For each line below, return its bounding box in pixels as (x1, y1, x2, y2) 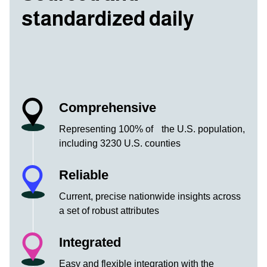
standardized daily (21, 7, 194, 30)
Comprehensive (59, 100, 157, 115)
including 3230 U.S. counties (59, 138, 181, 148)
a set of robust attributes (59, 205, 160, 216)
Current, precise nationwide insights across (59, 191, 241, 201)
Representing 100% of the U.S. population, (59, 123, 246, 134)
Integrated (59, 234, 122, 250)
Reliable (59, 167, 109, 182)
